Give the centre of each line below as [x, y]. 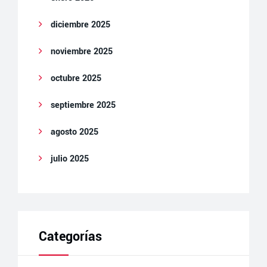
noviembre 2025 [82, 52]
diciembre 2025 [80, 25]
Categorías [70, 237]
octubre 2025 [76, 78]
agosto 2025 [74, 132]
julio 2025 [70, 159]
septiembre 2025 [83, 105]
